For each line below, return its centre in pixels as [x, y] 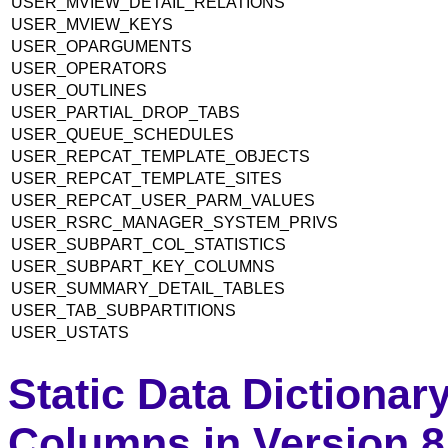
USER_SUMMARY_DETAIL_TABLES [150, 288]
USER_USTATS [72, 332]
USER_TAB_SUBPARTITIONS [125, 310]
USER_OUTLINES [81, 90]
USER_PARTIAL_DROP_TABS [127, 112]
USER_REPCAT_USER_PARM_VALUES [165, 200]
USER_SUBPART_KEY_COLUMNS [145, 266]
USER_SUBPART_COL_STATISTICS [148, 244]
